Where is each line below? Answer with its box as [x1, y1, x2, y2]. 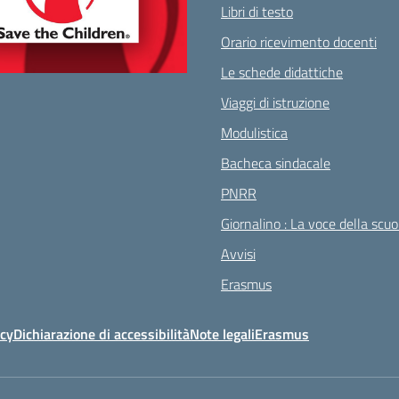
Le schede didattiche [221, 61, 343, 83]
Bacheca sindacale [221, 152, 330, 174]
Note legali [190, 323, 255, 345]
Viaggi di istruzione [221, 92, 330, 113]
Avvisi [221, 243, 256, 265]
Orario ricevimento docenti [221, 31, 377, 53]
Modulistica [221, 122, 288, 143]
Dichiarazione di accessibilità [13, 323, 190, 345]
